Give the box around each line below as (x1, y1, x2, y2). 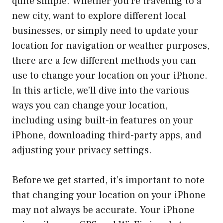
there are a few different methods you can (12, 54, 196, 68)
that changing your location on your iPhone (12, 189, 206, 202)
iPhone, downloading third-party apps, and (12, 129, 202, 142)
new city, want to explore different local (12, 9, 186, 23)
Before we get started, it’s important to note (12, 174, 205, 187)
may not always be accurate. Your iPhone (12, 204, 195, 217)
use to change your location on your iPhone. (12, 69, 208, 83)
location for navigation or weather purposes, (12, 39, 210, 53)
